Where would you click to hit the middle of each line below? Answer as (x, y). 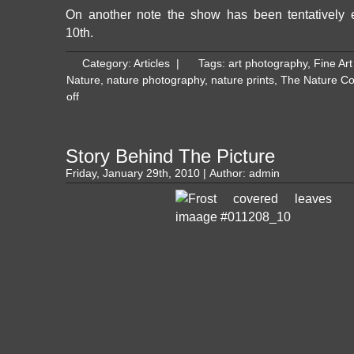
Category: (108, 64)
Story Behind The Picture (170, 156)
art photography (268, 64)
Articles (152, 64)
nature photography (156, 80)
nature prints (243, 80)
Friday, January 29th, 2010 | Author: (157, 173)
